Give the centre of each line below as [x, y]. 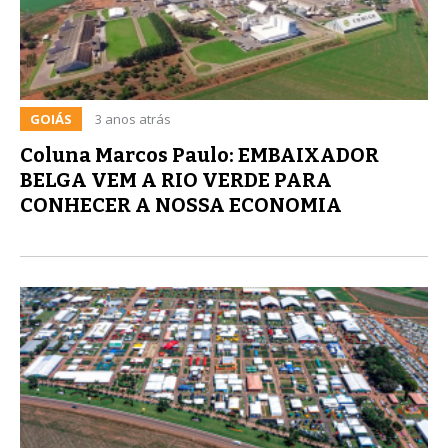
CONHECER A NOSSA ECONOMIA [181, 204]
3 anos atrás [133, 118]
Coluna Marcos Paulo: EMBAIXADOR [199, 154]
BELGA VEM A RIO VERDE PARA [176, 179]
